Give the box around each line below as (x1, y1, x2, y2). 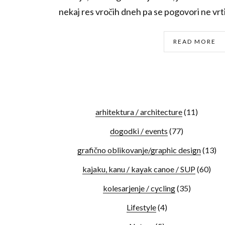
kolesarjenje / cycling (102, 183, 175, 193)
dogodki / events (110, 126, 168, 136)
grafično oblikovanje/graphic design (77, 145, 201, 155)
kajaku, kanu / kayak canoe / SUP (82, 164, 195, 174)
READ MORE (173, 38, 216, 45)
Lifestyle (126, 202, 156, 212)
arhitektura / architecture (95, 107, 182, 117)
